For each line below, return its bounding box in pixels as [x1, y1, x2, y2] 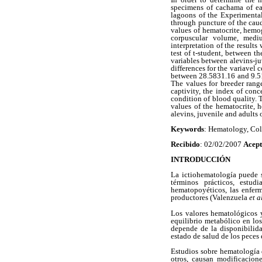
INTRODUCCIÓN [171, 155, 230, 164]
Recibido [171, 140, 200, 149]
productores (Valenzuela [171, 193, 249, 202]
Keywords [171, 124, 204, 133]
